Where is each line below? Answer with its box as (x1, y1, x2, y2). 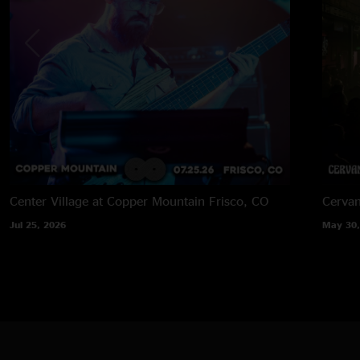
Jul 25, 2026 (10, 219, 66, 230)
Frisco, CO (209, 193, 268, 208)
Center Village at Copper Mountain (10, 193, 205, 208)
